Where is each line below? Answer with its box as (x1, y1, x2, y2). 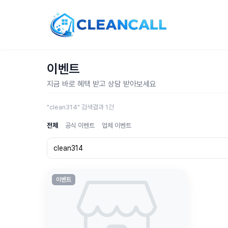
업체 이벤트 (102, 122, 131, 129)
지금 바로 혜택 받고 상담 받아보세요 (47, 79, 156, 89)
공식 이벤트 (65, 122, 95, 129)
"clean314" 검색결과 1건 (47, 103, 114, 111)
